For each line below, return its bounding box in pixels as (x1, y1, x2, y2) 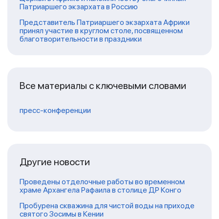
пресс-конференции (20, 105, 91, 115)
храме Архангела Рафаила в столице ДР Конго (20, 185, 181, 195)
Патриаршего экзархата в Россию (20, 1, 138, 11)
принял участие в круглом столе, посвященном (20, 25, 183, 35)
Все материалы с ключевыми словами (20, 79, 186, 91)
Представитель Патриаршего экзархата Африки (20, 17, 190, 27)
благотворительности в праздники (20, 34, 142, 44)
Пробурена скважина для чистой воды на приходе (20, 200, 195, 210)
